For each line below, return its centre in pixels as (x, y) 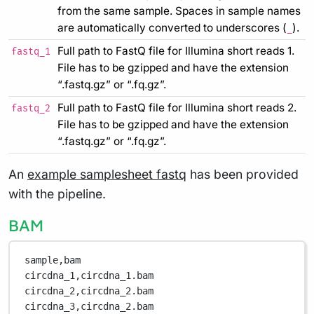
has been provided (243, 174)
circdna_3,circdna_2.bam (89, 307)
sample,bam (53, 260)
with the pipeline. (57, 193)
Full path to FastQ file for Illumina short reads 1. (176, 50)
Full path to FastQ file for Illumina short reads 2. (177, 107)
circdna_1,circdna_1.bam (89, 276)
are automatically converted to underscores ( (172, 27)
